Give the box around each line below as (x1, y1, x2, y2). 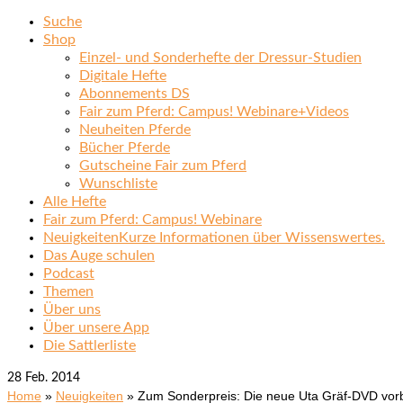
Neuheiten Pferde (79, 122, 191, 137)
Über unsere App (43, 320, 149, 335)
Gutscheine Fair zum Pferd (79, 158, 246, 173)
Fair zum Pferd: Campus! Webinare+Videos (79, 104, 349, 119)
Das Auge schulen (43, 248, 155, 263)
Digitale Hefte (79, 68, 166, 83)
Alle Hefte (43, 194, 106, 209)
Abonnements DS (79, 86, 190, 101)
